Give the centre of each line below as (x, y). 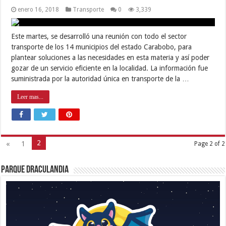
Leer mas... (31, 97)
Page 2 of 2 (209, 144)
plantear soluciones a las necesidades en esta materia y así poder (110, 57)
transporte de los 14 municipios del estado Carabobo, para (102, 47)
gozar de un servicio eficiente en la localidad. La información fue (110, 68)
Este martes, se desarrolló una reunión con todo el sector (99, 36)
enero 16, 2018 (39, 9)
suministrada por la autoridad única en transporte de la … (100, 78)
